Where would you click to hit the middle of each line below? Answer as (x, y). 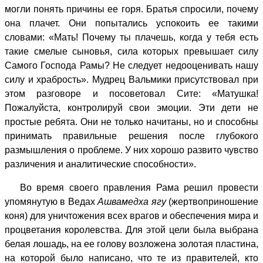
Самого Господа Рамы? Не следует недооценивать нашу (131, 65)
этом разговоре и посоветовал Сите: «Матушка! (131, 93)
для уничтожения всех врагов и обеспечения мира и (144, 215)
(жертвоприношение (212, 201)
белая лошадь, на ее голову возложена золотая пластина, (131, 244)
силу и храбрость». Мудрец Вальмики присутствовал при (131, 79)
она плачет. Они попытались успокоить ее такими (131, 23)
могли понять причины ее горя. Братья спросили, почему (131, 9)
